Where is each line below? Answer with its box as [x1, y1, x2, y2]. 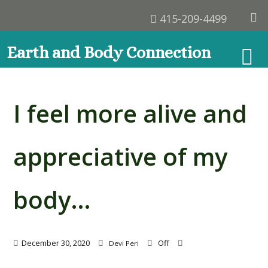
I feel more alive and [13, 96, 247, 130]
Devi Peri [108, 239, 139, 248]
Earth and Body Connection [7, 43, 211, 62]
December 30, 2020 [21, 237, 90, 249]
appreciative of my [13, 139, 227, 173]
